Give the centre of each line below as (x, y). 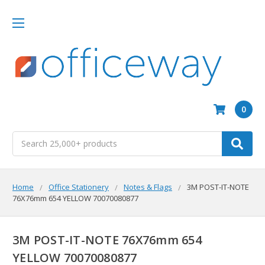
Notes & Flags (148, 187)
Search (25, 137)
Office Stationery (79, 187)
